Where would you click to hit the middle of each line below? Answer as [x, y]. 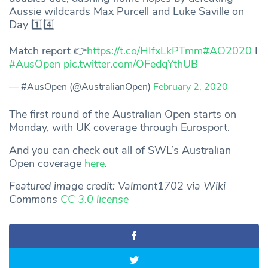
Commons [35, 199]
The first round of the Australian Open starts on [123, 114]
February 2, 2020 [191, 86]
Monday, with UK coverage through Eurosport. [119, 127]
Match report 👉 [48, 51]
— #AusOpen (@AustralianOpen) [81, 86]
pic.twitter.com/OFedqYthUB [131, 64]
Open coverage [47, 163]
